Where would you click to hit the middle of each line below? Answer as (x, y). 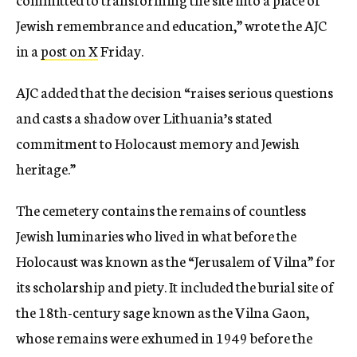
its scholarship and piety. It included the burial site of (175, 286)
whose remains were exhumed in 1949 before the (164, 337)
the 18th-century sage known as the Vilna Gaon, (163, 312)
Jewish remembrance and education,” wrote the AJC (171, 25)
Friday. (121, 51)
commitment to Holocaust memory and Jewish (158, 143)
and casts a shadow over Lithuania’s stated (144, 118)
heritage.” (46, 169)
